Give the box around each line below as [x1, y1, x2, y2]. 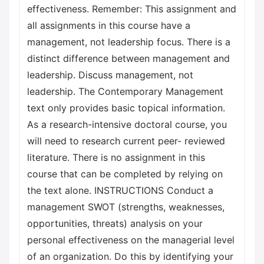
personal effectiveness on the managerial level [27, 234, 235, 246]
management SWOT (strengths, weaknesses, [27, 201, 225, 213]
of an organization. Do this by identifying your [27, 250, 233, 262]
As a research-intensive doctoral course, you [27, 118, 227, 130]
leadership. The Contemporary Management [27, 85, 223, 97]
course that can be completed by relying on [27, 168, 223, 180]
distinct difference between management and [27, 52, 230, 64]
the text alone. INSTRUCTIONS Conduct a [27, 184, 213, 196]
